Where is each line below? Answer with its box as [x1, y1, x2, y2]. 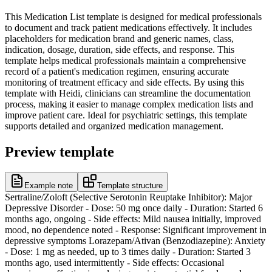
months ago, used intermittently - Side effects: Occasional [5, 257, 224, 268]
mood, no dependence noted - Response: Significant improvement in [5, 225, 267, 236]
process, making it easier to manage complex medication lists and [5, 98, 253, 109]
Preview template [5, 143, 114, 160]
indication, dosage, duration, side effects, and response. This [5, 44, 234, 55]
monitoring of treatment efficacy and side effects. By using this [5, 76, 244, 87]
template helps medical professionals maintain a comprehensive [5, 55, 246, 66]
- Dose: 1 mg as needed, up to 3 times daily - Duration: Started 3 [5, 246, 251, 257]
